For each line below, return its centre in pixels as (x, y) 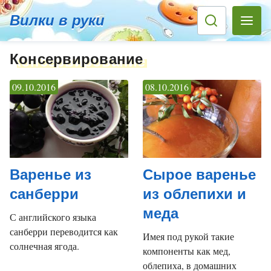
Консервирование (77, 59)
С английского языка (53, 217)
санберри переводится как (64, 231)
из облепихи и (194, 194)
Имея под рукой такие (188, 236)
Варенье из (51, 174)
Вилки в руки (57, 20)
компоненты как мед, (187, 250)
